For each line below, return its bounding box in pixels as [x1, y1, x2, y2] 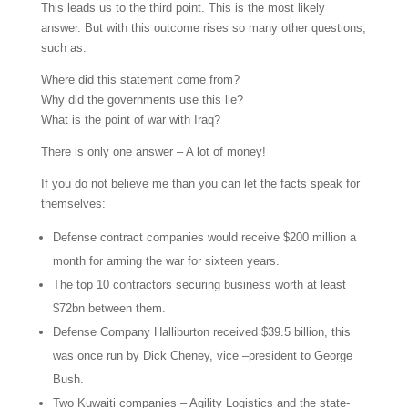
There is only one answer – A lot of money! [40, 145, 266, 158]
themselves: [40, 197, 106, 210]
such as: [40, 41, 87, 55]
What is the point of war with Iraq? [40, 113, 220, 127]
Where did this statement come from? [40, 73, 240, 87]
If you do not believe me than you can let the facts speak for [40, 177, 360, 190]
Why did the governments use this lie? [40, 93, 243, 107]
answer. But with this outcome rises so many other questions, [40, 21, 366, 35]
